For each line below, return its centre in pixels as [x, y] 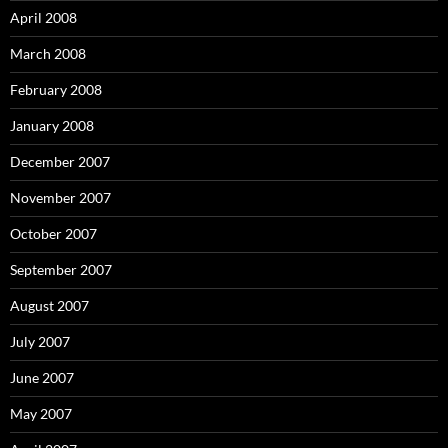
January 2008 [52, 125]
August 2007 [49, 305]
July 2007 [40, 341]
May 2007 [41, 413]
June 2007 [42, 377]
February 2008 [56, 89]
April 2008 [43, 17]
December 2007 [60, 161]
